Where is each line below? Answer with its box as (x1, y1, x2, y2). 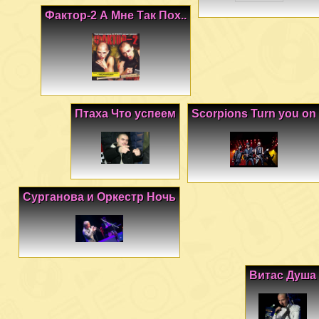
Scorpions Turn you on (192, 108, 316, 120)
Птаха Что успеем (75, 108, 176, 120)
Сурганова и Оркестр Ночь (23, 190, 176, 203)
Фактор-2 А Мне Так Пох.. (45, 9, 187, 21)
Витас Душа (249, 268, 316, 281)
